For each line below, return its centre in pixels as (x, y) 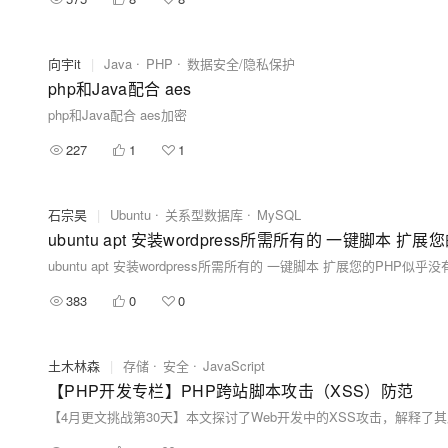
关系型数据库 (204, 214)
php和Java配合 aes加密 (117, 114)
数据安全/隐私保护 (241, 63)
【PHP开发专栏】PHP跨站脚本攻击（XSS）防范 (231, 390)
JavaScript (234, 365)
